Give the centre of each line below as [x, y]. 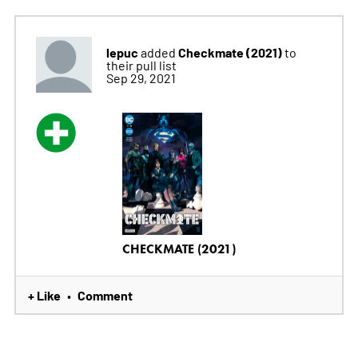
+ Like [44, 295]
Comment [105, 295]
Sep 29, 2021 [141, 77]
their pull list [141, 64]
